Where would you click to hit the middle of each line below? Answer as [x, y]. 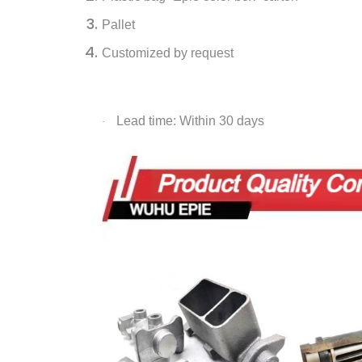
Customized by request [167, 53]
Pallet [118, 24]
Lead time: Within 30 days [190, 120]
